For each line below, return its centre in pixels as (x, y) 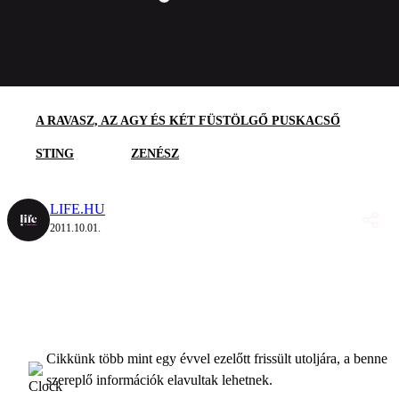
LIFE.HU (77, 208)
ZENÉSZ (155, 153)
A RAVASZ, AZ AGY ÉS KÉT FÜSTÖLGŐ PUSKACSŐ (188, 120)
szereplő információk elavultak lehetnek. (159, 379)
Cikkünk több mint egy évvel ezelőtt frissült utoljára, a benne (217, 358)
